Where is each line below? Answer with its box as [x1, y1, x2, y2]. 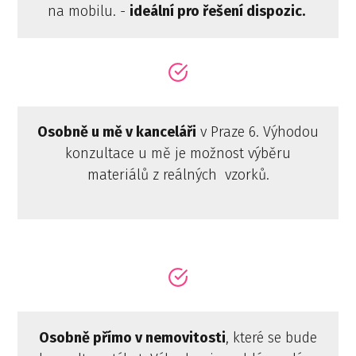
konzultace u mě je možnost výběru [65, 145, 291, 163]
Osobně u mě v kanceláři [37, 123, 196, 141]
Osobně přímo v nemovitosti [39, 328, 226, 346]
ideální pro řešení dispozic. [130, 2, 308, 20]
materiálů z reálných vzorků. [87, 166, 269, 184]
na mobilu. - [48, 2, 130, 20]
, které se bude [226, 328, 317, 346]
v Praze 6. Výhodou [196, 123, 319, 141]
